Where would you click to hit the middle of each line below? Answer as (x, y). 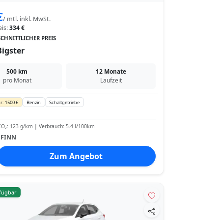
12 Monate (111, 71)
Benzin (34, 102)
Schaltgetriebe (65, 102)
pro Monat (17, 80)
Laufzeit (111, 80)
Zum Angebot (76, 156)
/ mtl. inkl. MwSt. (27, 19)
